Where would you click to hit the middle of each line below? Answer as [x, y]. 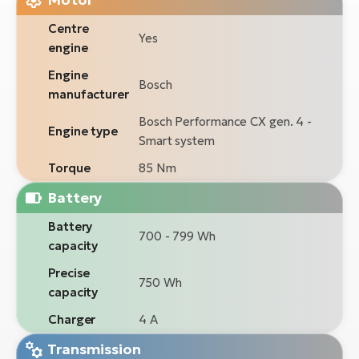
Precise [69, 273]
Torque [69, 168]
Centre [69, 29]
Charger [72, 320]
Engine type [83, 131]
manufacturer [89, 95]
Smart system [177, 141]
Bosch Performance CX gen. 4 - [226, 122]
